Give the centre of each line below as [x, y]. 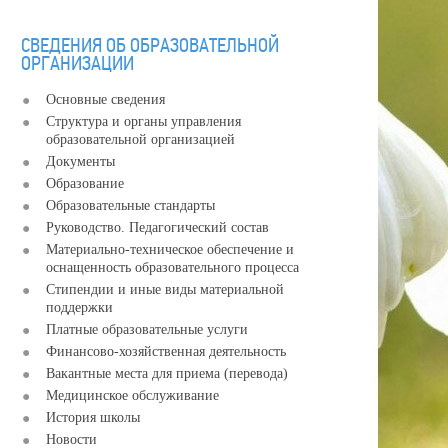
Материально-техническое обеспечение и [169, 249]
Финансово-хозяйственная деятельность [165, 351]
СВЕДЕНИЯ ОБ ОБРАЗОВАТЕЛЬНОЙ [149, 45]
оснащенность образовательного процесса [172, 267]
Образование [84, 183]
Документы [80, 161]
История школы [92, 417]
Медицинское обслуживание [132, 395]
